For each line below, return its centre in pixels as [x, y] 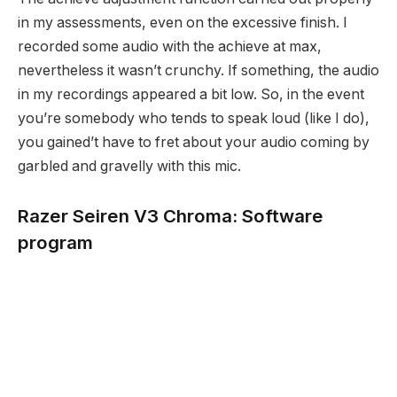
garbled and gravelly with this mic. [129, 167]
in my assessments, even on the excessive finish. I [183, 23]
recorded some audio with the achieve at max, [170, 47]
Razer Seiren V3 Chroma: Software [171, 216]
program [55, 242]
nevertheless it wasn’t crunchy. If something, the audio [198, 71]
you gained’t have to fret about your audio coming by [194, 143]
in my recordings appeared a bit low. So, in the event [191, 95]
